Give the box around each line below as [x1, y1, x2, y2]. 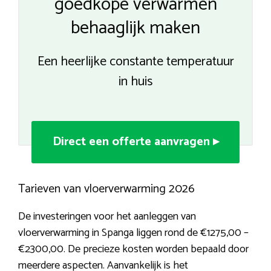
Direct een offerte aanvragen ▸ [52, 132, 219, 152]
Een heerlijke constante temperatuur [37, 51, 234, 73]
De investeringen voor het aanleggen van [18, 207, 196, 226]
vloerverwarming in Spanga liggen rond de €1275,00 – [18, 224, 249, 243]
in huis [119, 71, 152, 93]
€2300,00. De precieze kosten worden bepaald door [18, 240, 249, 259]
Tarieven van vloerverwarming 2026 [18, 179, 195, 200]
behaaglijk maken [71, 13, 200, 44]
